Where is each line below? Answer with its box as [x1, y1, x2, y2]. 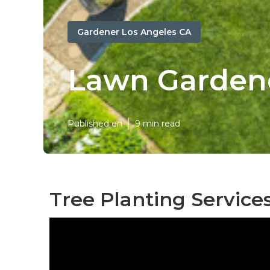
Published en [67, 118, 122, 129]
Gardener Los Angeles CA [77, 26, 191, 37]
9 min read [135, 118, 180, 129]
